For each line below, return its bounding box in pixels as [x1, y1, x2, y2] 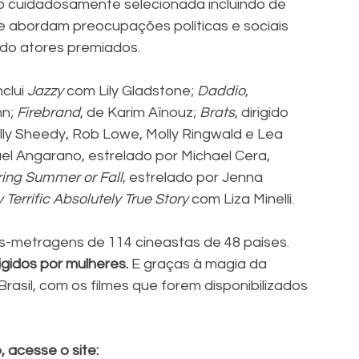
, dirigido [235, 105, 292, 121]
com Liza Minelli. [192, 192, 297, 208]
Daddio [197, 83, 245, 99]
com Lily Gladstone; [63, 83, 197, 99]
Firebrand [17, 105, 80, 121]
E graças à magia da [128, 256, 270, 272]
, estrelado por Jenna [123, 170, 266, 186]
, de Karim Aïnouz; [80, 105, 200, 121]
